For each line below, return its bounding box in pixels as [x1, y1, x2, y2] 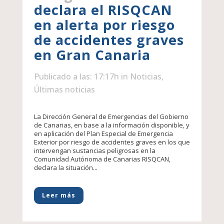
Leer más [41, 191, 75, 200]
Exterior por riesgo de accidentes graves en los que [33, 137, 190, 147]
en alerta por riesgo [33, 15, 175, 34]
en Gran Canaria [33, 45, 150, 64]
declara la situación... [33, 163, 97, 172]
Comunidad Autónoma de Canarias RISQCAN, [33, 154, 170, 164]
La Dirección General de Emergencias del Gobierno [33, 112, 188, 121]
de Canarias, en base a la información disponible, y [33, 120, 189, 130]
